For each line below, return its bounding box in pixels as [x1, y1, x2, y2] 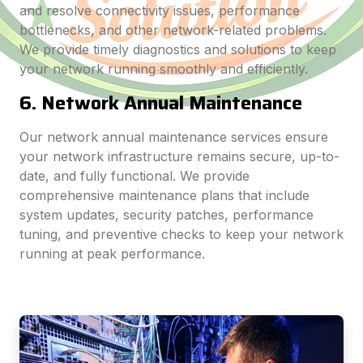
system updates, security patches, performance [19, 207, 314, 223]
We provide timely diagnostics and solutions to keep [19, 41, 336, 58]
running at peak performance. [19, 246, 205, 262]
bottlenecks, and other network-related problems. [19, 22, 327, 38]
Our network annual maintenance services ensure [19, 129, 328, 145]
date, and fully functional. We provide [19, 168, 250, 184]
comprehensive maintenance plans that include [19, 187, 310, 203]
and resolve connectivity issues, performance [19, 2, 300, 19]
